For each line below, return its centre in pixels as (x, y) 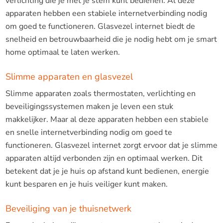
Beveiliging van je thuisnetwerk (68, 208)
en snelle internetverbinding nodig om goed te (89, 132)
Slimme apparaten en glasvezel (69, 76)
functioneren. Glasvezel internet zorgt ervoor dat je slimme (111, 145)
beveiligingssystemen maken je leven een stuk (89, 106)
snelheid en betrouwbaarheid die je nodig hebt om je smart (111, 39)
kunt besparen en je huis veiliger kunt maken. (86, 184)
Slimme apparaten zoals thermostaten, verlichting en (100, 93)
